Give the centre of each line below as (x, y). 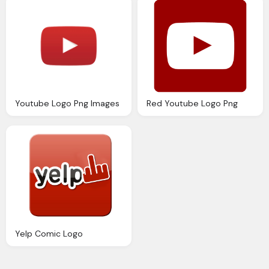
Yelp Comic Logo (49, 234)
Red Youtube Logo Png (192, 103)
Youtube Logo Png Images (67, 103)
